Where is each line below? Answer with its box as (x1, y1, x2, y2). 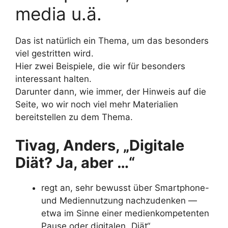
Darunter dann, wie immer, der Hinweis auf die (15, 87, 206, 97)
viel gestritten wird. (15, 48, 94, 59)
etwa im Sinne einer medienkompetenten (41, 208, 209, 218)
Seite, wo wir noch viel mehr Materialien (15, 99, 178, 109)
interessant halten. (15, 74, 92, 84)
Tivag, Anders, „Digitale (15, 136, 184, 154)
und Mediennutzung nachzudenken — (41, 195, 197, 206)
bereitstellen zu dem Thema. (15, 112, 133, 122)
